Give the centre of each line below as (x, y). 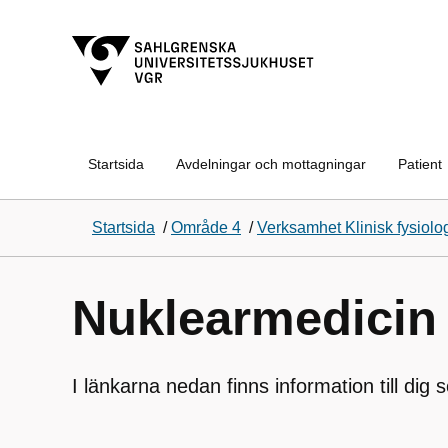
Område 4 (206, 227)
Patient (420, 164)
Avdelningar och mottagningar (271, 164)
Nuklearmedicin (254, 318)
